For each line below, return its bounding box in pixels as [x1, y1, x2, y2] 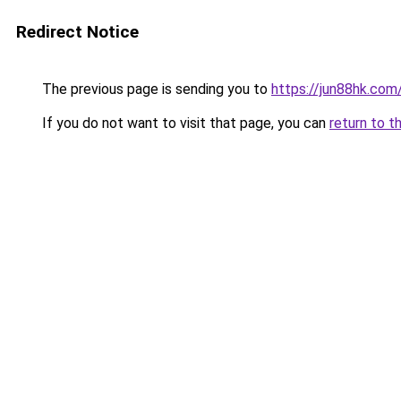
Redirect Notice [16, 21, 139, 42]
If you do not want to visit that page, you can [38, 115, 329, 132]
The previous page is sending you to [38, 81, 271, 98]
